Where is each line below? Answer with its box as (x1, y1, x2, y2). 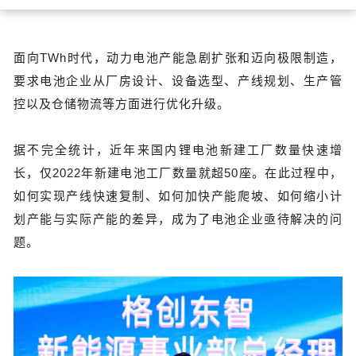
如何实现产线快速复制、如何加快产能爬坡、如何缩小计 (14, 189, 342, 203)
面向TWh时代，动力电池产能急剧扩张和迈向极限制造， (14, 51, 342, 65)
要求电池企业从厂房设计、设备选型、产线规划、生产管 (14, 74, 342, 88)
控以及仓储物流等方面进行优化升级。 (14, 97, 230, 111)
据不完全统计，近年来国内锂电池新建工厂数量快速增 (14, 143, 342, 157)
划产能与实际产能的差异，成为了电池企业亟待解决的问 (14, 212, 342, 226)
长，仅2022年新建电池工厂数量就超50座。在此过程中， (14, 166, 342, 180)
